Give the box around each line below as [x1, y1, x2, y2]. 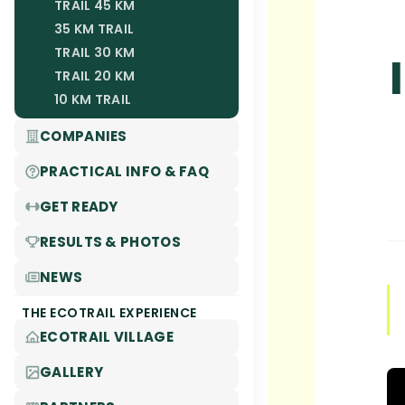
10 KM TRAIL [54, 90, 132, 108]
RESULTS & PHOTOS [40, 232, 181, 251]
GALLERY [40, 363, 104, 381]
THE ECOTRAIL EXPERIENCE [22, 304, 197, 322]
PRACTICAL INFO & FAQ [40, 162, 209, 181]
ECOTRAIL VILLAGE [40, 327, 174, 346]
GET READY [40, 197, 118, 216]
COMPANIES [40, 127, 127, 146]
